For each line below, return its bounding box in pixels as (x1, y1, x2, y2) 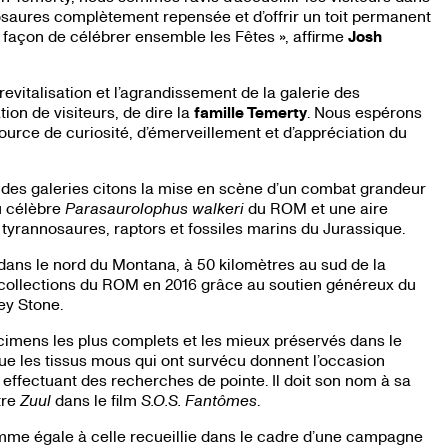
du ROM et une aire (243, 198, 388, 218)
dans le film (50, 390, 141, 410)
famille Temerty (193, 102, 307, 123)
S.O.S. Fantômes (140, 390, 257, 410)
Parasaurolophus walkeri (64, 198, 244, 218)
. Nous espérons (306, 102, 422, 122)
